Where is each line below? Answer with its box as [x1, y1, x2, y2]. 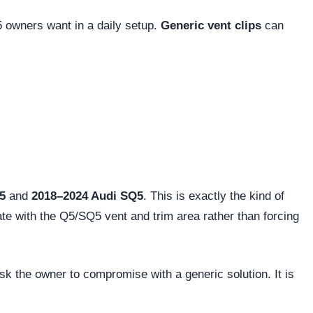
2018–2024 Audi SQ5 [31, 189, 143, 203]
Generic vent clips [161, 18, 261, 32]
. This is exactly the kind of [143, 189, 284, 203]
